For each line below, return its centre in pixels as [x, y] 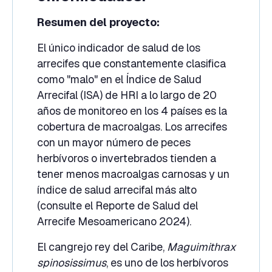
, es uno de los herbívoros [167, 262]
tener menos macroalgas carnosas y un [133, 174]
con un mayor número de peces [114, 142]
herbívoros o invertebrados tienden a [126, 158]
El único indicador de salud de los [118, 47]
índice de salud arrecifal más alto [117, 189]
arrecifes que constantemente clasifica [131, 63]
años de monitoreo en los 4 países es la [132, 110]
